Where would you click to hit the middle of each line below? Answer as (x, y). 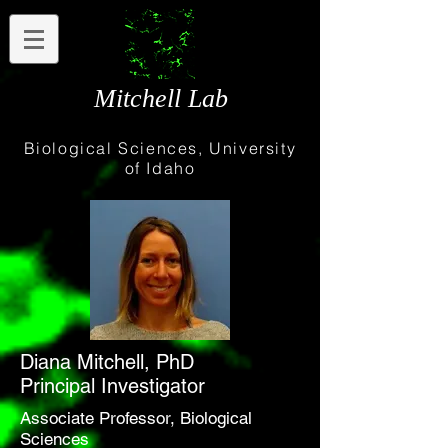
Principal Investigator (112, 386)
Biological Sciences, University (160, 148)
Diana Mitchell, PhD (107, 362)
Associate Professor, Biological (136, 418)
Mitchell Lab (160, 98)
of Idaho (160, 168)
